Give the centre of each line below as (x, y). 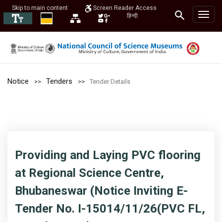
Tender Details (110, 82)
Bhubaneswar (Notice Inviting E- (101, 191)
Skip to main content (40, 8)
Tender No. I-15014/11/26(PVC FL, (110, 209)
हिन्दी (132, 16)
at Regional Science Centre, (89, 173)
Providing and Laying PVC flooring (108, 155)
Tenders (59, 81)
